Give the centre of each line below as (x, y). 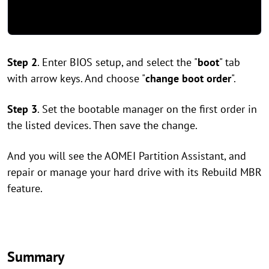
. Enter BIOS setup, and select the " (117, 62)
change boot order (188, 79)
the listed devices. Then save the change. (102, 125)
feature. (25, 189)
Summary (36, 257)
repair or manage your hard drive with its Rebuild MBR (134, 172)
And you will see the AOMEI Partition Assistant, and (127, 156)
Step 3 (22, 109)
